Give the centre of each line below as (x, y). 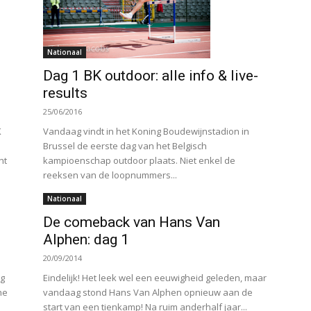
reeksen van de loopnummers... (110, 175)
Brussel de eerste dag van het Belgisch (125, 146)
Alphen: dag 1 (86, 240)
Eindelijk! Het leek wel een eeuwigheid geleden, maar (155, 278)
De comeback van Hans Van (132, 222)
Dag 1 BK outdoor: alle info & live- (151, 76)
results (65, 93)
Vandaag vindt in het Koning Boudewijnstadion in (146, 132)
